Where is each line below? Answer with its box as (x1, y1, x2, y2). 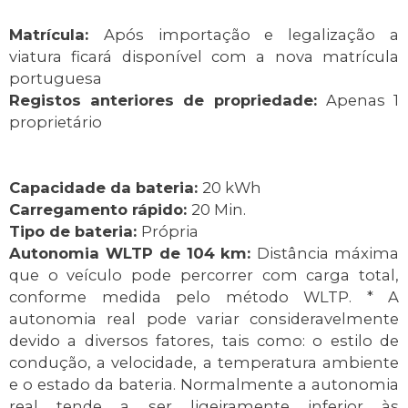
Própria (141, 222, 199, 241)
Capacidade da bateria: (9, 178, 202, 198)
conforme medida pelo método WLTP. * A (9, 288, 399, 307)
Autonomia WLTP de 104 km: (9, 244, 258, 263)
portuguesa (9, 69, 102, 88)
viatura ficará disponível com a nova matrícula (9, 47, 399, 66)
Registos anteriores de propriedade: (9, 91, 326, 110)
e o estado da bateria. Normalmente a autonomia (9, 375, 399, 394)
